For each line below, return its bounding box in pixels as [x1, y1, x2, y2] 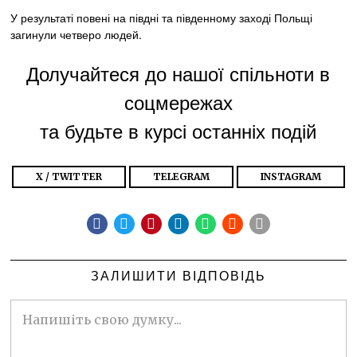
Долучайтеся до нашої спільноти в [26, 58, 331, 87]
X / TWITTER [35, 170, 102, 182]
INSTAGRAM [260, 170, 321, 182]
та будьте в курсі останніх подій [40, 116, 317, 144]
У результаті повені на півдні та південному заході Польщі [10, 9, 313, 25]
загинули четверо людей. [10, 25, 143, 42]
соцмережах [124, 87, 233, 116]
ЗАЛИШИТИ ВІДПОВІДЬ [90, 265, 266, 284]
